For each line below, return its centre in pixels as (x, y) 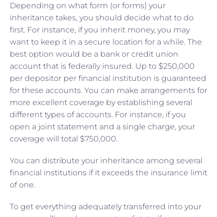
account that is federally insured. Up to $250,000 (102, 66)
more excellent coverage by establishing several (101, 102)
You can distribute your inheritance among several (106, 160)
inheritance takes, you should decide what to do (102, 17)
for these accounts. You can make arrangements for (108, 90)
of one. (23, 185)
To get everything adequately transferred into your (106, 206)
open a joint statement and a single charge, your (102, 126)
